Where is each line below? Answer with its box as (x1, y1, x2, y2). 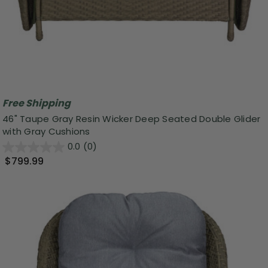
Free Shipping (2, 96, 71, 111)
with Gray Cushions (2, 124, 90, 138)
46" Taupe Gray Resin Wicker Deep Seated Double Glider (2, 112, 261, 125)
